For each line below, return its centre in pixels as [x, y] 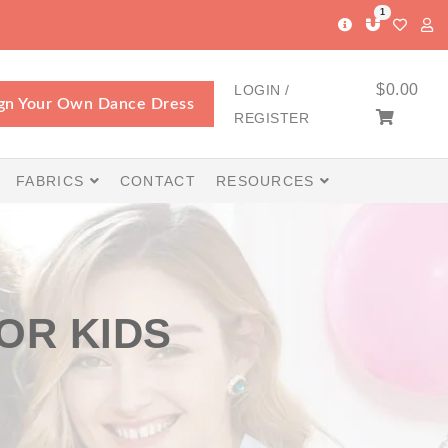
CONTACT [157, 180]
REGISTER [271, 117]
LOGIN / [262, 89]
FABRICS [53, 180]
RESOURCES [267, 180]
